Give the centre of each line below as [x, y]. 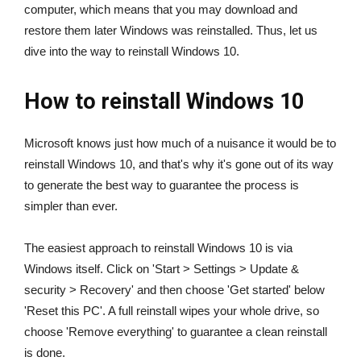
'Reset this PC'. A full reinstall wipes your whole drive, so [172, 310]
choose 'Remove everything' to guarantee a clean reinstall [176, 331]
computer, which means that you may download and [161, 9]
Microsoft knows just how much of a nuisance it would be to [180, 143]
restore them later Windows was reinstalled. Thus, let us [171, 30]
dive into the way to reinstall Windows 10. [132, 51]
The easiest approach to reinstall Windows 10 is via [158, 247]
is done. [45, 352]
